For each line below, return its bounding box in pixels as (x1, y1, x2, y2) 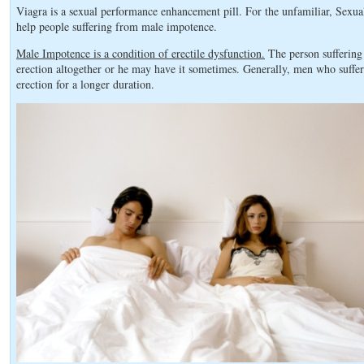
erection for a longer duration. (16, 76, 154, 92)
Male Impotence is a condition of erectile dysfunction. (16, 45, 265, 61)
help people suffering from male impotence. (16, 19, 217, 34)
